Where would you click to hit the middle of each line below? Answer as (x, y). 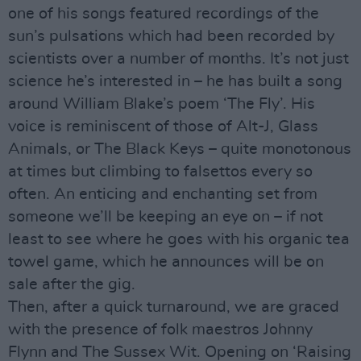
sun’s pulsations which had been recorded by (171, 36)
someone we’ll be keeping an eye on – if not (166, 217)
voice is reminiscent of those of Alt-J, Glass (163, 127)
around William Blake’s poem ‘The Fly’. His (162, 104)
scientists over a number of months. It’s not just (178, 59)
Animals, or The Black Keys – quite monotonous (180, 149)
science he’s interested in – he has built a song (175, 81)
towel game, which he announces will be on (166, 262)
